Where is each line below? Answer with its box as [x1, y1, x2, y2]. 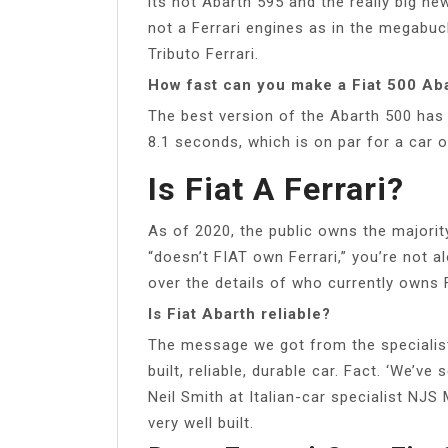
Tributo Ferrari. [148, 44, 259, 63]
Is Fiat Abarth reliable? [148, 304, 331, 323]
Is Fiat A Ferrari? [148, 169, 404, 208]
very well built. [148, 413, 254, 432]
